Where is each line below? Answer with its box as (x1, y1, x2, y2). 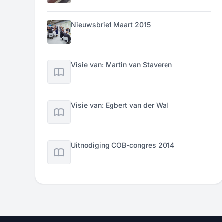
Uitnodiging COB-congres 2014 (71, 141, 175, 149)
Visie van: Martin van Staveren (71, 60, 172, 69)
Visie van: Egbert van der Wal (71, 101, 169, 109)
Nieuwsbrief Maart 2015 (71, 20, 151, 29)
